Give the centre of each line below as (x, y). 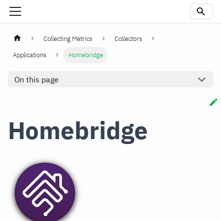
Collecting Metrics (68, 39)
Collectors (128, 39)
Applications (30, 55)
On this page (36, 79)
